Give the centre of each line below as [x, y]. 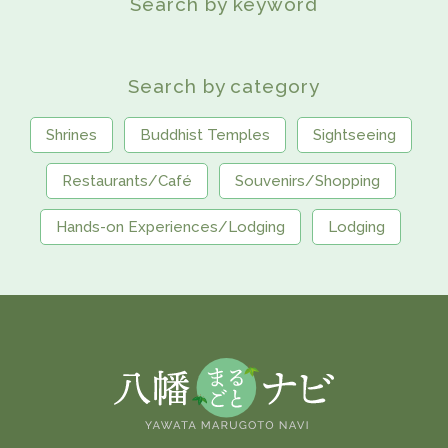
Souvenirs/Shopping [307, 180]
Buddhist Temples [204, 134]
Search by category [224, 85]
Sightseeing [354, 134]
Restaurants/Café [126, 180]
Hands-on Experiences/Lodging [170, 226]
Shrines [71, 134]
